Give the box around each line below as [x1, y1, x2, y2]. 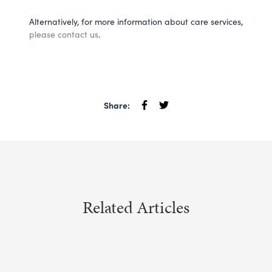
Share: [103, 98, 130, 111]
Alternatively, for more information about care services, [29, 15, 243, 27]
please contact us [29, 28, 98, 40]
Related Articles [83, 195, 189, 219]
